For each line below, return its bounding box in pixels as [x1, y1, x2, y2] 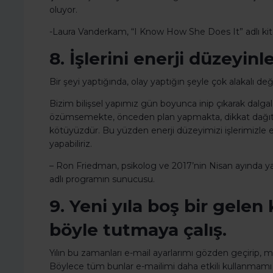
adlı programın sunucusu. [49, 174, 155, 185]
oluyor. [49, 4, 77, 16]
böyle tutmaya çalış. [49, 219, 227, 241]
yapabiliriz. [49, 138, 92, 150]
